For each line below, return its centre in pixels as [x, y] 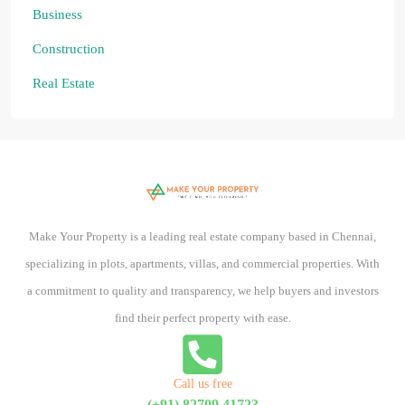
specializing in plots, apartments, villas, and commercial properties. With [202, 263]
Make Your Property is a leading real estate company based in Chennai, [202, 236]
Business [57, 15]
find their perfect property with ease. [202, 317]
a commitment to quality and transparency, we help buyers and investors [202, 290]
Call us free [202, 383]
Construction [69, 49]
